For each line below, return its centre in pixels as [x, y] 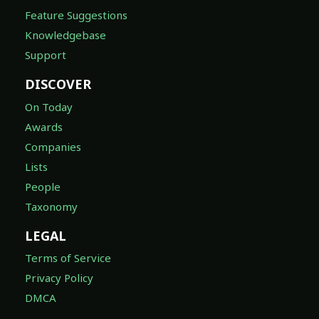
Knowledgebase [66, 35]
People [43, 186]
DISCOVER [58, 84]
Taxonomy [51, 206]
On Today [49, 106]
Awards [44, 126]
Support [46, 55]
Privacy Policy [59, 278]
